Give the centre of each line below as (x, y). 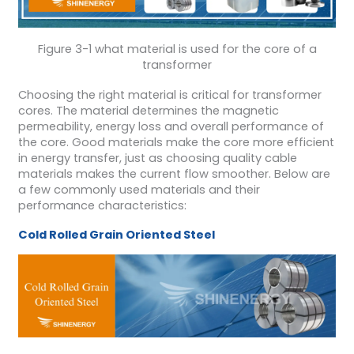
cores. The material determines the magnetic (148, 110)
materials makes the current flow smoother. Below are (174, 173)
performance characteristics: (102, 205)
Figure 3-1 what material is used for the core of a (177, 49)
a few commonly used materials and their (139, 189)
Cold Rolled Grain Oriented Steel (116, 235)
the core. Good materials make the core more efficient (176, 142)
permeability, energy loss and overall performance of (171, 126)
